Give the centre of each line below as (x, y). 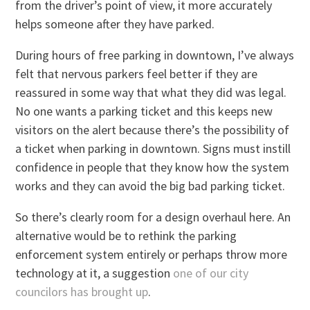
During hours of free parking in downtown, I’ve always (155, 55)
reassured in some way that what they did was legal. (151, 92)
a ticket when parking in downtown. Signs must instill (153, 148)
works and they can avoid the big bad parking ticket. (151, 185)
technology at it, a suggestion (94, 273)
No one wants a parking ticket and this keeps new (144, 111)
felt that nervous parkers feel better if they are (137, 73)
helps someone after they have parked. (115, 24)
